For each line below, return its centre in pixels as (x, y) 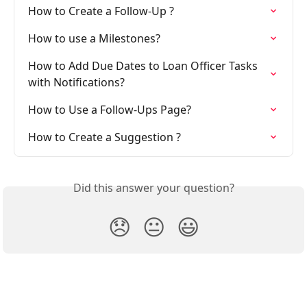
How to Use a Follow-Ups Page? (110, 109)
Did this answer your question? (153, 187)
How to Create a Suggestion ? (105, 137)
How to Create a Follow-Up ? (101, 11)
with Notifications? (76, 82)
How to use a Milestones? (94, 38)
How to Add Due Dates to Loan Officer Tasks (144, 65)
